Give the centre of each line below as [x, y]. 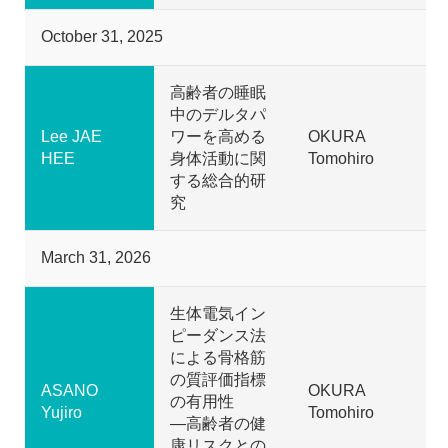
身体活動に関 [218, 158]
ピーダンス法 [218, 335]
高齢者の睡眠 [218, 92]
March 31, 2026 [96, 257]
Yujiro [61, 412]
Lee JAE [71, 136]
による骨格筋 [218, 357]
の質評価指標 [218, 379]
